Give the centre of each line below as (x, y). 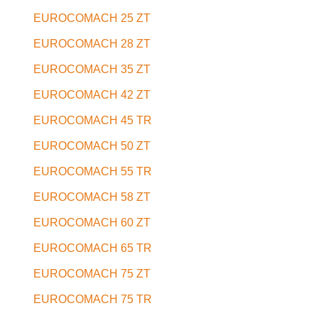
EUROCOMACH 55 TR (92, 172)
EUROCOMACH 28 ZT (92, 44)
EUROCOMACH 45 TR (92, 121)
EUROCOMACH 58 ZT (92, 197)
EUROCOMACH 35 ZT (92, 70)
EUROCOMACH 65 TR (92, 248)
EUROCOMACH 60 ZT (92, 223)
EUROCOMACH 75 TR (92, 300)
